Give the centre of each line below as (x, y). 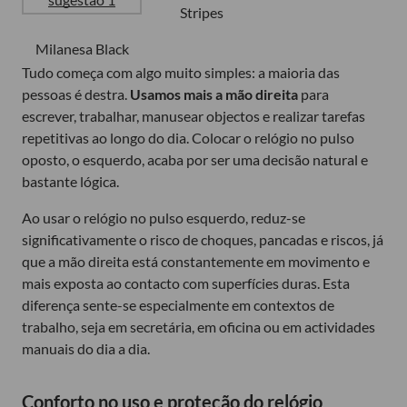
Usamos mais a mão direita (214, 94)
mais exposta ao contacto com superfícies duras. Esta (186, 283)
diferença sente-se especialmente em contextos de (178, 305)
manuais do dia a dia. (86, 349)
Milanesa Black (82, 49)
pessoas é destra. (76, 94)
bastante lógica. (70, 182)
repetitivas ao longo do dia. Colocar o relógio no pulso (188, 138)
